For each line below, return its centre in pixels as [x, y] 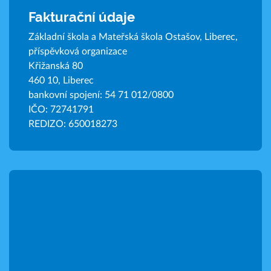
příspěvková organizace [78, 51]
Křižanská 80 [56, 66]
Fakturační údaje [82, 17]
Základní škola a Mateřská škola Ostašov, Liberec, [133, 37]
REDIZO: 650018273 [73, 124]
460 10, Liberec [61, 80]
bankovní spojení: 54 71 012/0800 [101, 95]
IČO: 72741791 [61, 109]
